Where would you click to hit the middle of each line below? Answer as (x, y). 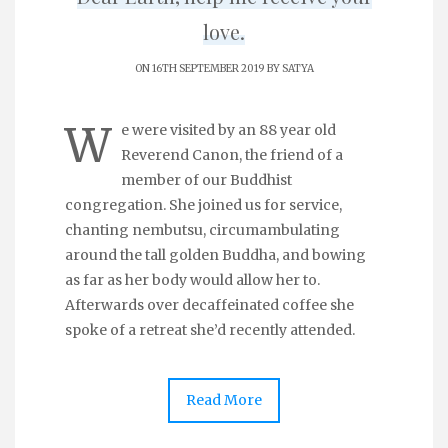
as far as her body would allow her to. (192, 280)
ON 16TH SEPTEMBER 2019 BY (208, 68)
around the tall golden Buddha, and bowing (215, 255)
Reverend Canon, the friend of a (232, 155)
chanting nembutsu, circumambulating (202, 230)
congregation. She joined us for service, (203, 205)
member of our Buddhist (206, 180)
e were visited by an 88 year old (228, 130)
